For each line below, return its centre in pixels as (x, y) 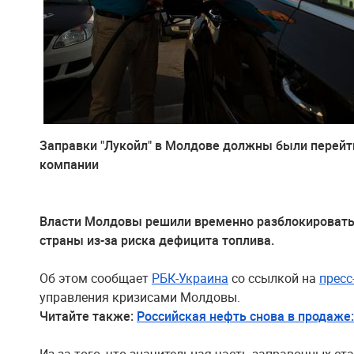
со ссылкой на (274, 278)
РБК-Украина (190, 278)
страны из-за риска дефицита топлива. (157, 240)
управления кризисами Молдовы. (140, 297)
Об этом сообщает (96, 278)
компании (69, 164)
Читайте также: (88, 316)
